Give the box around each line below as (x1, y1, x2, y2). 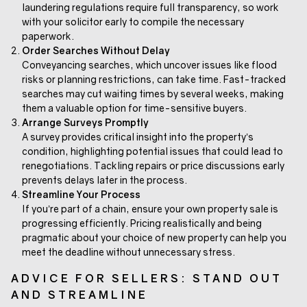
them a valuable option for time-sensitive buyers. (22, 101, 247, 114)
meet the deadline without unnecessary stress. (22, 245, 235, 258)
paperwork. (22, 29, 74, 42)
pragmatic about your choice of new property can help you (22, 231, 286, 243)
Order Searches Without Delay (22, 44, 170, 56)
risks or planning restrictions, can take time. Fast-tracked (22, 73, 286, 85)
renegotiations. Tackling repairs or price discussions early (22, 159, 284, 171)
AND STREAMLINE (11, 287, 148, 302)
